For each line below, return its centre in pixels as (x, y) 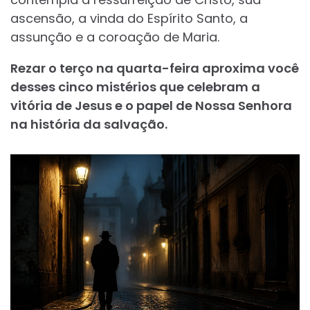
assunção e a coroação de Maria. (115, 37)
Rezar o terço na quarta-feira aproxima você (155, 69)
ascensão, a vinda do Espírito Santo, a (129, 19)
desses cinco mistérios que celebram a (135, 87)
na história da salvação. (89, 125)
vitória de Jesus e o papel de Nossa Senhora (151, 106)
